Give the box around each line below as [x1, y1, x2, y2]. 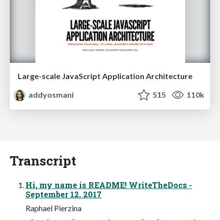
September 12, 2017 [26, 189, 102, 199]
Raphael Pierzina [26, 203, 82, 213]
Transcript [10, 151, 76, 169]
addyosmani [27, 90, 74, 99]
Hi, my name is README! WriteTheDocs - [26, 179, 192, 190]
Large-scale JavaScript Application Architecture [18, 71, 192, 81]
